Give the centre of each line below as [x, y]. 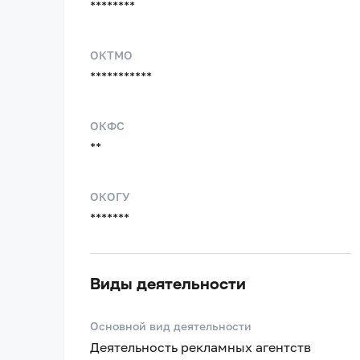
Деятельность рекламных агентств [200, 347]
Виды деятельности [168, 283]
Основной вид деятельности [171, 326]
